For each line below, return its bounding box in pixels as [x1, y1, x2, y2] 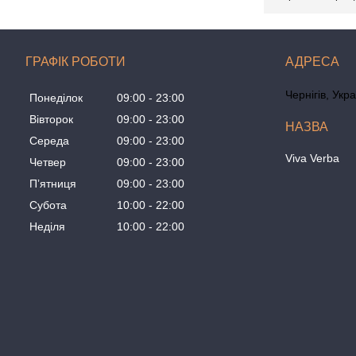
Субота [29, 199, 67, 212]
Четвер [29, 156, 66, 169]
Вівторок [29, 113, 73, 126]
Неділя [29, 220, 65, 234]
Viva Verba [285, 152, 340, 164]
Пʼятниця [29, 177, 76, 191]
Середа [29, 134, 69, 148]
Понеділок [29, 91, 83, 105]
